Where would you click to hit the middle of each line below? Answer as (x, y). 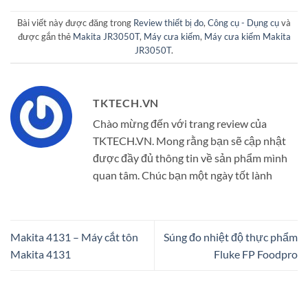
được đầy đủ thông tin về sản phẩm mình (190, 157)
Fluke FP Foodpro (256, 254)
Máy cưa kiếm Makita (247, 37)
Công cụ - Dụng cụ (243, 23)
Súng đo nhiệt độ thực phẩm (231, 236)
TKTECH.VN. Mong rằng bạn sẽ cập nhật (189, 140)
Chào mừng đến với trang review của (180, 123)
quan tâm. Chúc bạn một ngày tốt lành (183, 175)
